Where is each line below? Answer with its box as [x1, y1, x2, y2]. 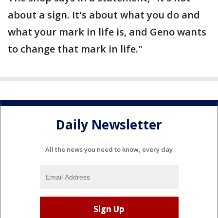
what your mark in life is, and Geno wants [8, 25, 206, 39]
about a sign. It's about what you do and [8, 8, 200, 22]
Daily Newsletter [56, 115, 162, 133]
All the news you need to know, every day [45, 145, 173, 154]
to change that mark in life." [8, 42, 143, 56]
